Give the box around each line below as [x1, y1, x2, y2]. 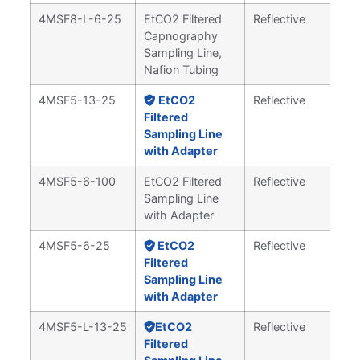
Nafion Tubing [143, 62, 219, 76]
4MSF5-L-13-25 [38, 319, 127, 333]
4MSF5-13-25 [38, 92, 116, 107]
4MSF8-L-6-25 [38, 11, 121, 26]
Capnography [143, 28, 218, 43]
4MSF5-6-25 [38, 238, 110, 252]
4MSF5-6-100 [38, 174, 116, 188]
